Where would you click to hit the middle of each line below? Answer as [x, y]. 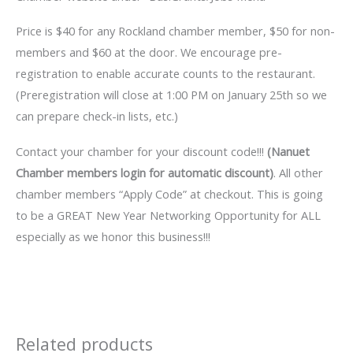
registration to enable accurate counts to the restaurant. [165, 74]
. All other [298, 172]
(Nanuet [288, 151]
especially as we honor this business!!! [113, 236]
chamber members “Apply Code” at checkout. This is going [169, 193]
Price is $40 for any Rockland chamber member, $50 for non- [175, 31]
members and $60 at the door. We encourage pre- [149, 52]
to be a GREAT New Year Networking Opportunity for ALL [168, 215]
